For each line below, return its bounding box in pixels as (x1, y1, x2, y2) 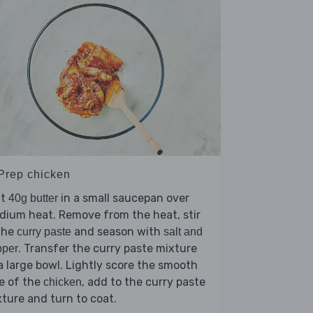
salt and (163, 226, 203, 238)
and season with (71, 225, 163, 239)
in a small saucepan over (58, 191, 189, 205)
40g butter (8, 192, 58, 205)
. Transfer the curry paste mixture (18, 242, 197, 256)
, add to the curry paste (82, 275, 205, 289)
